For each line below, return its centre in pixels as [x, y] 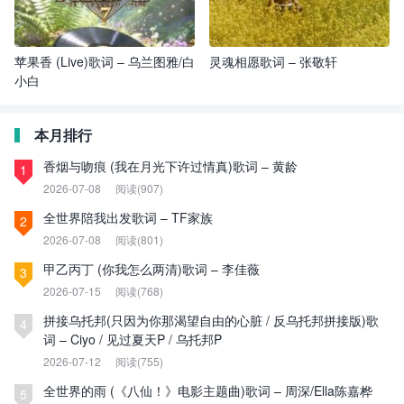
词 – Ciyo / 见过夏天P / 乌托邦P [133, 339]
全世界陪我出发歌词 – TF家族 [128, 217]
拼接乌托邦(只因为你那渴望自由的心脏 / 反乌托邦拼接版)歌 [211, 320]
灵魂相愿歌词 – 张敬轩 [273, 61]
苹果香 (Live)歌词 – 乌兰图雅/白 [105, 61]
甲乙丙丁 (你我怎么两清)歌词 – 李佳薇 [151, 269]
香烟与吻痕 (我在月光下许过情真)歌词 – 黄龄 [170, 166]
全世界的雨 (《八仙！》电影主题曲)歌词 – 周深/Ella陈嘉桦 [208, 390]
